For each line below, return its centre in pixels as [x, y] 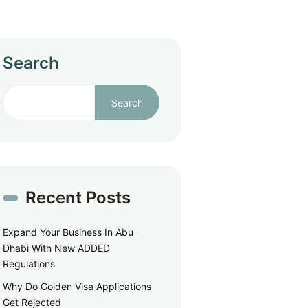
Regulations [29, 264]
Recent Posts [78, 198]
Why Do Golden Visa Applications [77, 286]
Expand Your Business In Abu [68, 232]
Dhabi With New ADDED [57, 248]
